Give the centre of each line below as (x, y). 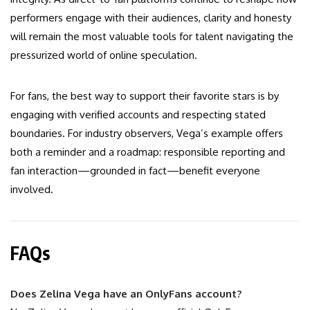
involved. (32, 190)
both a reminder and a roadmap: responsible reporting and (148, 152)
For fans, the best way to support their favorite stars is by (145, 96)
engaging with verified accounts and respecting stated (138, 115)
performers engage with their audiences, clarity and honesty (151, 18)
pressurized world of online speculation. (104, 55)
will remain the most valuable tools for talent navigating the (152, 37)
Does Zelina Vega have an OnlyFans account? (126, 294)
